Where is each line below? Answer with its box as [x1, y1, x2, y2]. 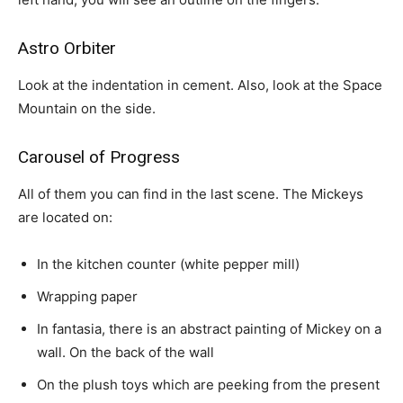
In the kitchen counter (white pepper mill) [37, 255, 300, 273]
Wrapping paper [37, 288, 138, 305]
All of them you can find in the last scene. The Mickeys [18, 185, 363, 202]
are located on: [18, 209, 112, 226]
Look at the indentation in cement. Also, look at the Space [18, 76, 382, 94]
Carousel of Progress [18, 147, 180, 167]
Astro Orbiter [18, 38, 116, 58]
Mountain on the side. [18, 100, 156, 117]
